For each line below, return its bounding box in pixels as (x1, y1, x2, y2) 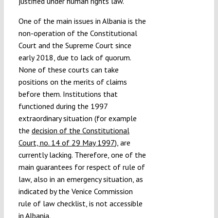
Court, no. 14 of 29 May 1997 (18, 137, 115, 147)
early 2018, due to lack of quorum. (18, 52, 131, 62)
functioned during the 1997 (18, 101, 108, 111)
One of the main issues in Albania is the (18, 16, 146, 26)
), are (114, 137, 130, 147)
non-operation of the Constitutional (18, 28, 137, 38)
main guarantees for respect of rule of (18, 162, 145, 172)
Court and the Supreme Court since (18, 40, 131, 50)
